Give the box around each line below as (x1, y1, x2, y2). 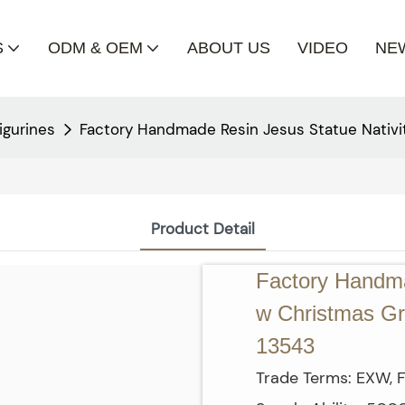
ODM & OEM (47, 38, 143, 57)
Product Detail (150, 219, 255, 240)
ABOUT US (186, 38, 270, 57)
